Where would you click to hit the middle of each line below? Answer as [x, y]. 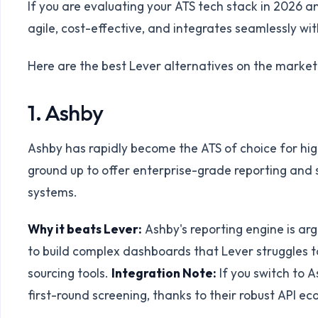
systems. [53, 192]
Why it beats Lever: [85, 229]
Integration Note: [164, 273]
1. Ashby [66, 112]
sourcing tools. [70, 273]
